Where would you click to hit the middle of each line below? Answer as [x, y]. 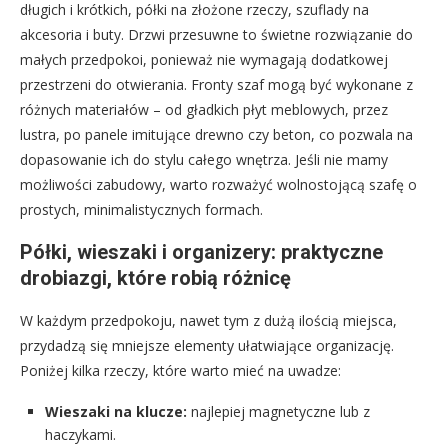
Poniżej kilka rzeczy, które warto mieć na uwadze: [180, 370]
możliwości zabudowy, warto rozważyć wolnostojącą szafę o [218, 184]
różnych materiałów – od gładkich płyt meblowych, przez [204, 109]
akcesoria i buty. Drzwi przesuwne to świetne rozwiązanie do [216, 34]
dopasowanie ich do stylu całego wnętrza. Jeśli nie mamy [204, 159]
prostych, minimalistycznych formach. [141, 209]
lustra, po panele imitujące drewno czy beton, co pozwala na [216, 134]
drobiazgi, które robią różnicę [155, 277]
